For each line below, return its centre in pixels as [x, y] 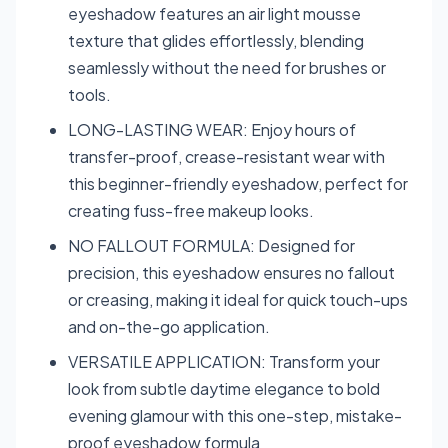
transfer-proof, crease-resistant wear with [226, 156]
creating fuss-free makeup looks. [191, 210]
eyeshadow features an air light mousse [214, 13]
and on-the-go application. [169, 326]
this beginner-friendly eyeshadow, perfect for [238, 183]
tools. [89, 94]
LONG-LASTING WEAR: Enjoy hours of [212, 129]
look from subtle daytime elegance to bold [224, 388]
